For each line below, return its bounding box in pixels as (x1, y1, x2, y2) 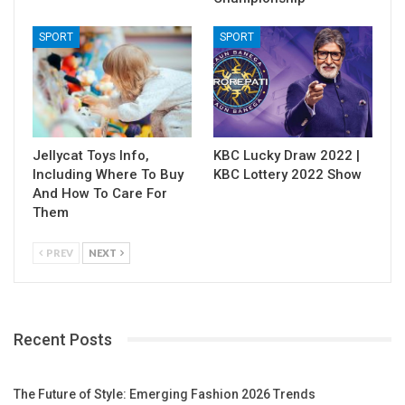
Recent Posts (14, 329, 112, 349)
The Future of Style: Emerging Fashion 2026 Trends (14, 386, 316, 401)
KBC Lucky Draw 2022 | (213, 146, 360, 164)
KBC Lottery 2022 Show (213, 165, 362, 183)
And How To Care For (33, 184, 167, 202)
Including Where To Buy (33, 165, 184, 183)
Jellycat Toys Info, (33, 146, 149, 164)
